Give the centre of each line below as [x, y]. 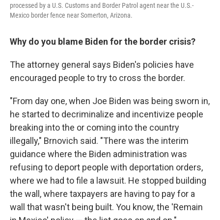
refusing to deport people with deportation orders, [106, 167]
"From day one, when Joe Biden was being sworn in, [110, 101]
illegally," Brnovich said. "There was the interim [99, 141]
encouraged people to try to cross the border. [97, 78]
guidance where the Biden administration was [98, 154]
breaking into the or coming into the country [95, 128]
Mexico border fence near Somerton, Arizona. [71, 15]
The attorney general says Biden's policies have [102, 65]
